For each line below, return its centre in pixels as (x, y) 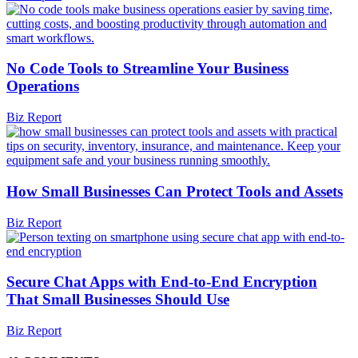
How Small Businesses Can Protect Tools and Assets (175, 191)
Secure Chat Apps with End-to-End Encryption (162, 282)
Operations (43, 86)
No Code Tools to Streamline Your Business (147, 69)
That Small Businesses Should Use (118, 300)
